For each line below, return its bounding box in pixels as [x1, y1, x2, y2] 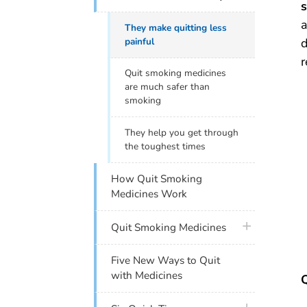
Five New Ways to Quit [111, 254, 221, 268]
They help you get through [125, 125, 239, 139]
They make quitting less [125, 21, 228, 34]
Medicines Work [111, 187, 188, 201]
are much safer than [125, 80, 210, 94]
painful [125, 34, 155, 48]
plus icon [237, 219, 280, 233]
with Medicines [111, 269, 183, 283]
